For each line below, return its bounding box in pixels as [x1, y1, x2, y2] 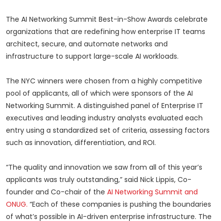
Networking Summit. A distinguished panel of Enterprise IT [6, 101, 203, 111]
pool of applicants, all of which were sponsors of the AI [6, 88, 193, 99]
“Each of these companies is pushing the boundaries [28, 199, 211, 210]
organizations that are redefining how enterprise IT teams [6, 27, 205, 37]
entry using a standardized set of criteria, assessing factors [6, 125, 210, 136]
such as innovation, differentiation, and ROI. [6, 138, 156, 148]
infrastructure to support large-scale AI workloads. [6, 51, 179, 62]
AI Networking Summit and [107, 187, 198, 197]
